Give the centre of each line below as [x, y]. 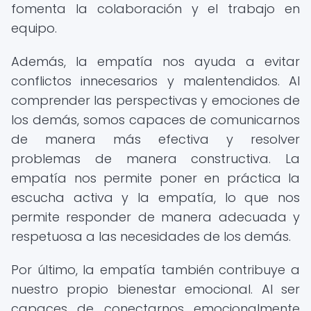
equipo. [34, 28]
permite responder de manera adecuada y [155, 217]
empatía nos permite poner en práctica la [155, 178]
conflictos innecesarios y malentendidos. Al [155, 81]
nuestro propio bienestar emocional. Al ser [155, 289]
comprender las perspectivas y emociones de [155, 100]
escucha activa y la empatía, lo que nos [155, 197]
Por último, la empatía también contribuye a [155, 270]
